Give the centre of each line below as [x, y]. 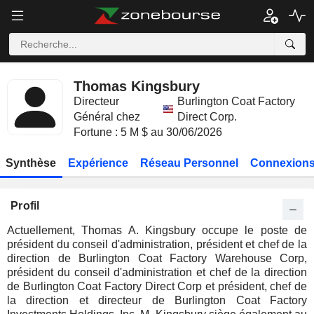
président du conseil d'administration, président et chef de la [157, 244]
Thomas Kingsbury [137, 86]
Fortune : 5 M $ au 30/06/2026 [148, 132]
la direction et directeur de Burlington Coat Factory [157, 300]
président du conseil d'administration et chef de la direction [157, 272]
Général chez [107, 117]
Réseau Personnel [189, 163]
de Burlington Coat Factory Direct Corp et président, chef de [157, 286]
